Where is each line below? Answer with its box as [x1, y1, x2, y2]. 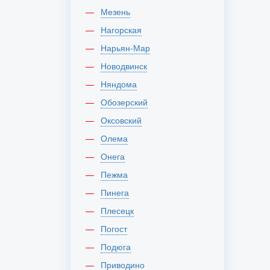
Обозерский [107, 96, 148, 108]
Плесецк [107, 204, 134, 216]
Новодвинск [107, 60, 147, 72]
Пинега [107, 186, 129, 198]
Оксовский [107, 114, 142, 126]
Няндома [107, 78, 137, 90]
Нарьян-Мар [107, 42, 150, 54]
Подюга [107, 240, 131, 253]
